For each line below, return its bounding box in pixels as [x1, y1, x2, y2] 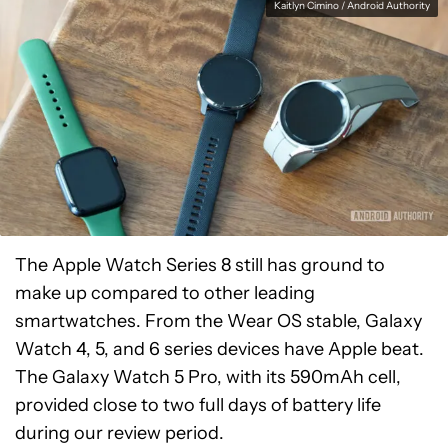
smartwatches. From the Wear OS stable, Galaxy [15, 310, 422, 332]
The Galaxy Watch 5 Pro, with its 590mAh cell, [15, 366, 401, 388]
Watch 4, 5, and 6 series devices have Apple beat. [15, 338, 424, 360]
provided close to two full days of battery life [15, 394, 381, 416]
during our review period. [15, 422, 224, 444]
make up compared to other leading [15, 282, 315, 304]
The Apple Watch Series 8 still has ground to [15, 254, 385, 276]
